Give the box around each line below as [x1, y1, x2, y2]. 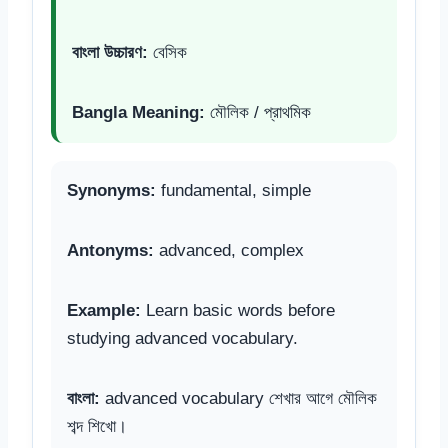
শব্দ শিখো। [67, 416, 127, 436]
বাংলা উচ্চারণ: [72, 42, 148, 62]
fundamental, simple [156, 180, 311, 200]
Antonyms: [67, 240, 154, 260]
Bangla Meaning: [72, 102, 205, 122]
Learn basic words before [141, 300, 335, 320]
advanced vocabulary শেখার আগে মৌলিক [100, 388, 377, 408]
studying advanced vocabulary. [67, 328, 298, 348]
